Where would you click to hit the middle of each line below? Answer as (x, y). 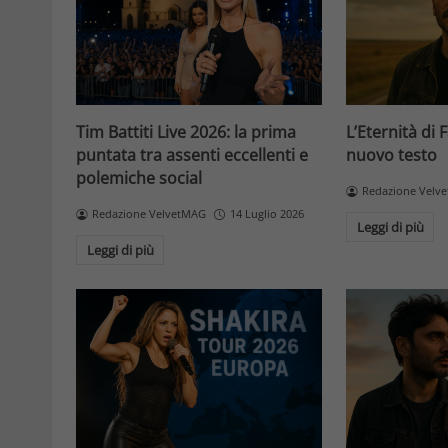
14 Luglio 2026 (266, 214)
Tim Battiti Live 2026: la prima (186, 132)
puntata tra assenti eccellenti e (192, 155)
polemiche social (139, 178)
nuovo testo (392, 155)
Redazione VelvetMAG (148, 214)
